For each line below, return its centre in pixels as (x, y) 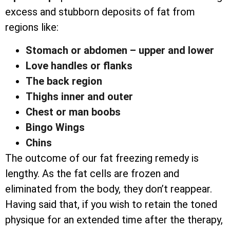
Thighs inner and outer (79, 96)
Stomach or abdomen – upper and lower (120, 50)
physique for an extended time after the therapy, (114, 219)
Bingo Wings (55, 127)
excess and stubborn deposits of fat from (100, 12)
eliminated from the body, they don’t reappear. (109, 189)
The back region (64, 81)
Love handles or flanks (79, 65)
